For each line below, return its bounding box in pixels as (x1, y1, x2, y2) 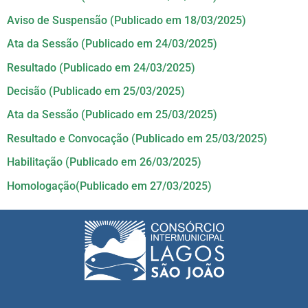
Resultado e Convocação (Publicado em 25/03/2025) (7, 131, 267, 145)
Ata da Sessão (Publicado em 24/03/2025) (7, 37, 217, 51)
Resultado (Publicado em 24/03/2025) (7, 60, 195, 74)
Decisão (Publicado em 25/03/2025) (7, 84, 185, 98)
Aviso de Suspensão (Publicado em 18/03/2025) (7, 13, 246, 27)
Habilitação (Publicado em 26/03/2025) (7, 155, 201, 169)
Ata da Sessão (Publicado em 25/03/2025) (7, 108, 217, 122)
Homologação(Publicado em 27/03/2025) (7, 179, 212, 192)
